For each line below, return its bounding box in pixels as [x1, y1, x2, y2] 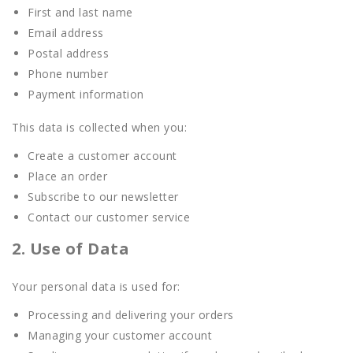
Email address [28, 25, 104, 40]
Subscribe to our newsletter [28, 189, 179, 204]
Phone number [28, 66, 108, 81]
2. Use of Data [12, 238, 129, 259]
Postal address [28, 46, 109, 61]
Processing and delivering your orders [28, 307, 234, 322]
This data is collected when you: [12, 120, 187, 135]
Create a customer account [28, 148, 177, 163]
